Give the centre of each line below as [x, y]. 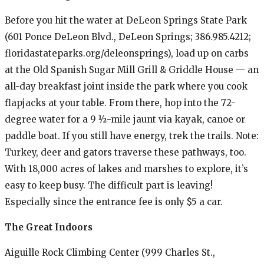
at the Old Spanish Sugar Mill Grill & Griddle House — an [132, 70]
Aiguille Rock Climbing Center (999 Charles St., [110, 252]
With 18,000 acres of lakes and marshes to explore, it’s [126, 169]
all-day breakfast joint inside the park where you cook [126, 86]
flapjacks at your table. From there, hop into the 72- [120, 103]
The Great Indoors [49, 227]
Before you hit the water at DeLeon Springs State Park [126, 20]
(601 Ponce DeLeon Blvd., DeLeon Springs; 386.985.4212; [128, 37]
